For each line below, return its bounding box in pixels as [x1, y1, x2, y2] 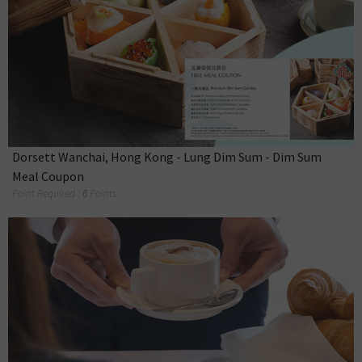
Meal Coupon [12, 168, 84, 185]
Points [90, 187, 116, 201]
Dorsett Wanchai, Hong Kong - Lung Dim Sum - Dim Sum [12, 149, 322, 166]
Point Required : [12, 187, 82, 201]
